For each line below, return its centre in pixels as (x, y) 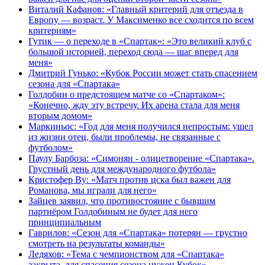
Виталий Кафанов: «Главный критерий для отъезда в (136, 9)
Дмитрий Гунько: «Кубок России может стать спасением (143, 73)
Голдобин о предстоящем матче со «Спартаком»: (127, 94)
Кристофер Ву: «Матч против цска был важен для (130, 179)
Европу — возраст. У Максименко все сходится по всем (141, 20)
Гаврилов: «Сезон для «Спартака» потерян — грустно (138, 232)
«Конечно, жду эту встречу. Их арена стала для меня (134, 105)
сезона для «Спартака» (74, 83)
